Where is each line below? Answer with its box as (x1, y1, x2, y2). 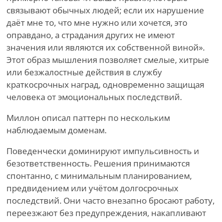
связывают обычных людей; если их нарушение (6, 4, 204, 16)
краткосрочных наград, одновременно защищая (6, 79, 204, 91)
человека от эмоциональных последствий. (6, 91, 182, 103)
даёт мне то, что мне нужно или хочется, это (6, 17, 187, 29)
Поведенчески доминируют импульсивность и (6, 145, 199, 157)
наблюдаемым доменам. (6, 124, 107, 136)
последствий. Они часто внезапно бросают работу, (6, 195, 215, 207)
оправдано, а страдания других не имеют (6, 29, 175, 41)
